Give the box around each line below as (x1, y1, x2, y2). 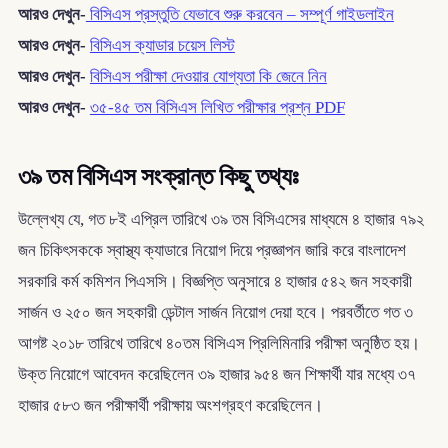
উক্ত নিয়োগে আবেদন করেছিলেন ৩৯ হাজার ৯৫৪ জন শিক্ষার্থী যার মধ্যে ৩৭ (17, 365, 416, 385)
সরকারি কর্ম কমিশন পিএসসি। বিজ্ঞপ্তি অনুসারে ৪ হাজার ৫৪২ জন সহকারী (17, 272, 412, 292)
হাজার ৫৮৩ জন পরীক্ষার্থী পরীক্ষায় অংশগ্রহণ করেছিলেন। (17, 396, 323, 416)
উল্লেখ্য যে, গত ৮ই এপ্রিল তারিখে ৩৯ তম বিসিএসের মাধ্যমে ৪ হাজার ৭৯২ (17, 210, 424, 230)
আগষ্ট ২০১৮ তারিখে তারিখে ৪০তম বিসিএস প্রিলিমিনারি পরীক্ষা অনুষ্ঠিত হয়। (17, 334, 420, 354)
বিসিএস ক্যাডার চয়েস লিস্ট (89, 35, 235, 55)
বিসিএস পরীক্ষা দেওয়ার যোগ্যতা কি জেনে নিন (89, 66, 327, 86)
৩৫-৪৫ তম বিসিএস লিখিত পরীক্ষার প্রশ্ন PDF (89, 97, 345, 117)
